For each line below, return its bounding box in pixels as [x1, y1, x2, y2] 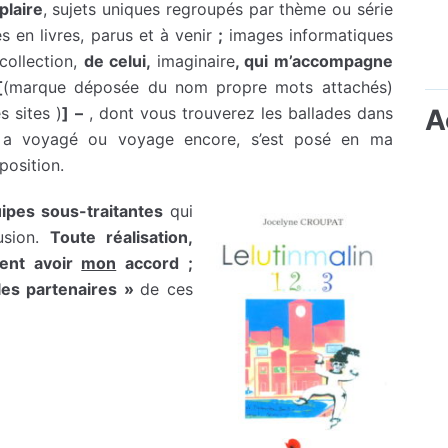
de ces [140, 278, 193, 299]
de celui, [83, 50, 151, 71]
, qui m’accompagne [235, 50, 393, 71]
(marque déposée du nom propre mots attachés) [3, 76, 393, 97]
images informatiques [228, 24, 393, 45]
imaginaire [150, 50, 236, 71]
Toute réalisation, [49, 226, 193, 247]
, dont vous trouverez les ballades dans [83, 102, 393, 123]
